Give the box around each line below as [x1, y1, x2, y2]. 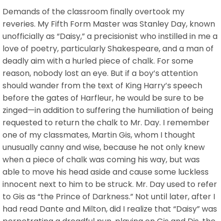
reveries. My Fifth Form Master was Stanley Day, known [2, 18, 215, 30]
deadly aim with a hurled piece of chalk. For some [2, 55, 193, 67]
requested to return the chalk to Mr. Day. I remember [2, 116, 210, 128]
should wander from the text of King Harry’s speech [2, 79, 202, 91]
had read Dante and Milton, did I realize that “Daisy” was [2, 203, 217, 215]
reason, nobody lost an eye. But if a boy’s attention [2, 67, 198, 79]
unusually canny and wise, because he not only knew [2, 141, 205, 153]
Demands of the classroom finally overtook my [2, 5, 184, 17]
